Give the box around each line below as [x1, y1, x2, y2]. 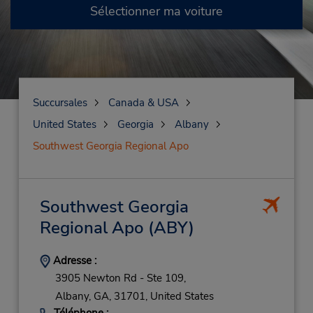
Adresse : [50, 254, 96, 268]
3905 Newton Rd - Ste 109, [54, 271, 186, 286]
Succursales [32, 96, 87, 110]
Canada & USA [108, 96, 179, 110]
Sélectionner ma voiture [90, 3, 223, 20]
